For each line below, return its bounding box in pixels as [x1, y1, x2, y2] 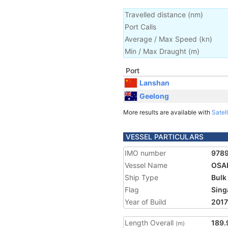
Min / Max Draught [125, 47, 186, 55]
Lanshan [139, 78, 169, 87]
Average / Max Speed [125, 35, 197, 43]
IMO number [125, 149, 166, 157]
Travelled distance [125, 10, 186, 19]
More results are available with [123, 108, 212, 116]
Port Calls [125, 22, 156, 31]
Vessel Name [125, 161, 167, 169]
